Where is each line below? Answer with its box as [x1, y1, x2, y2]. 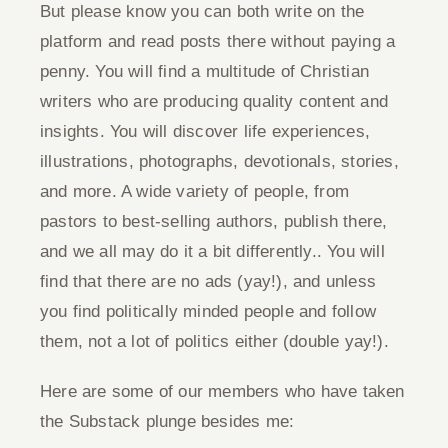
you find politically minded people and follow [40, 302, 377, 321]
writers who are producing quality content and [40, 92, 389, 111]
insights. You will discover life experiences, [40, 122, 371, 141]
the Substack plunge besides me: [40, 412, 295, 431]
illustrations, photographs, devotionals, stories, [40, 152, 399, 171]
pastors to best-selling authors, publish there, [40, 212, 388, 231]
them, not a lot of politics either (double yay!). [40, 332, 389, 351]
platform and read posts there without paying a [40, 32, 396, 51]
